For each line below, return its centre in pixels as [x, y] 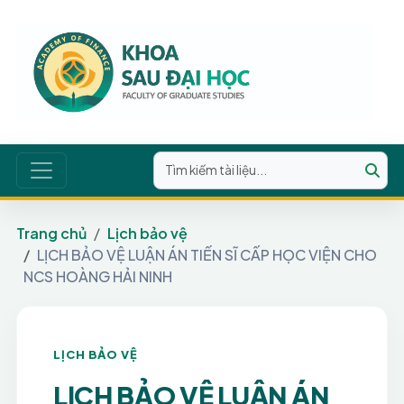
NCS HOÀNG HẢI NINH [97, 276]
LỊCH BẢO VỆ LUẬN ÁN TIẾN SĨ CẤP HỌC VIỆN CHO [207, 255]
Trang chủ [51, 233]
